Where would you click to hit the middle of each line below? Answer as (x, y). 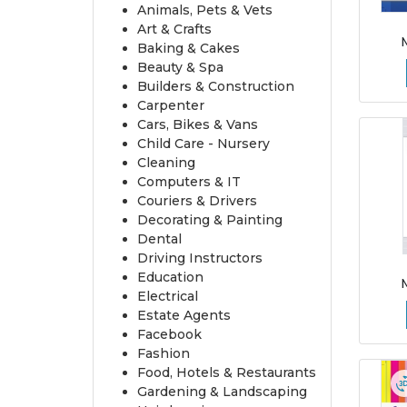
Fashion (164, 353)
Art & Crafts (174, 29)
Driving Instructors (200, 258)
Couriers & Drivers (197, 200)
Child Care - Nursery (203, 143)
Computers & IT (189, 181)
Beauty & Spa (180, 67)
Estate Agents (184, 315)
